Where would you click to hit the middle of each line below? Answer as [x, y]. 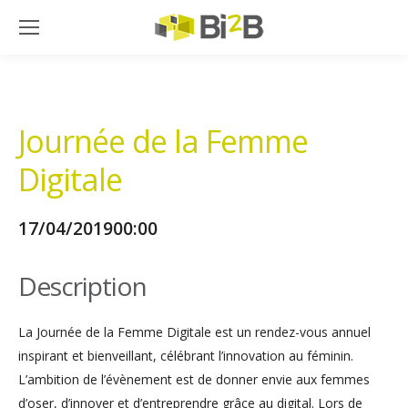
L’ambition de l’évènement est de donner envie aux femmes [194, 379]
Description [82, 286]
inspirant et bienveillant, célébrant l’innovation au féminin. [186, 356]
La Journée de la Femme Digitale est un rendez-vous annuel [194, 332]
